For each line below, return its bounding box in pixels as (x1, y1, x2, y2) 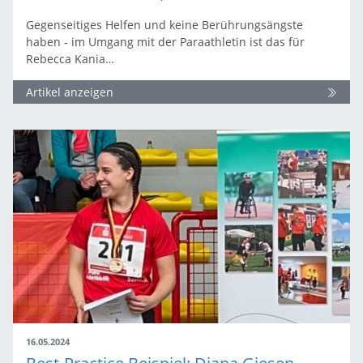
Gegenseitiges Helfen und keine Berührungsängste (26, 17, 303, 33)
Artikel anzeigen (26, 84, 113, 100)
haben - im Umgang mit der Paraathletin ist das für (26, 34, 305, 50)
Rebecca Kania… (26, 51, 114, 67)
